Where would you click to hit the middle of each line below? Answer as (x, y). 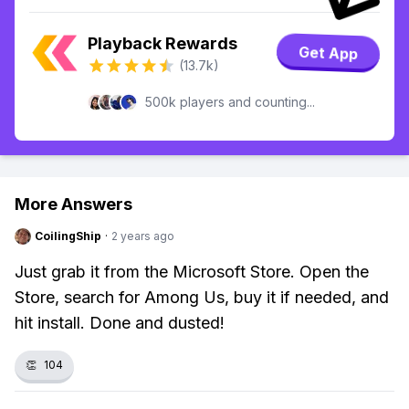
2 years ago (143, 236)
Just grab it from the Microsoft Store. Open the (192, 272)
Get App (328, 53)
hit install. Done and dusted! (120, 323)
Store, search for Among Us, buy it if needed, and (202, 297)
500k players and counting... (230, 102)
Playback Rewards (163, 43)
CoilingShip (68, 236)
